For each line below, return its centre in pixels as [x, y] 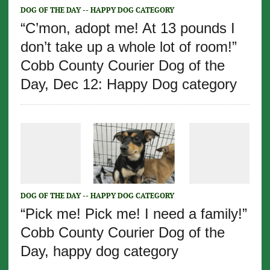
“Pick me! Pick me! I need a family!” [133, 214]
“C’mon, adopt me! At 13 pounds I [127, 28]
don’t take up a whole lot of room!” [128, 47]
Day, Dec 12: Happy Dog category [128, 84]
